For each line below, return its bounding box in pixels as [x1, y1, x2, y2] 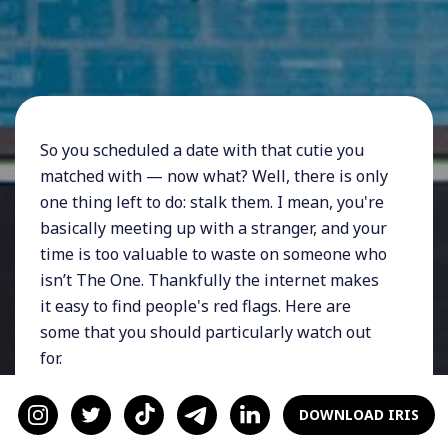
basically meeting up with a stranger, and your [40, 216, 387, 239]
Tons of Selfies [40, 386, 220, 421]
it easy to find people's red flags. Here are [40, 294, 351, 317]
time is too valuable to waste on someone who [40, 242, 387, 265]
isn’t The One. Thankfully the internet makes [40, 268, 379, 291]
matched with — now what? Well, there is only [40, 164, 388, 187]
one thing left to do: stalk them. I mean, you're [40, 190, 384, 213]
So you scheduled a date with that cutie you [40, 138, 364, 161]
